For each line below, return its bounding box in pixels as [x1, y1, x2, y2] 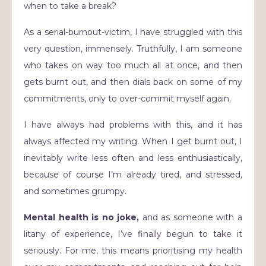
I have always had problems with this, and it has [24, 119, 242, 130]
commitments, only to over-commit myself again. [24, 93, 231, 104]
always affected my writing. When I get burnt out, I [24, 136, 242, 147]
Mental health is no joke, [24, 212, 140, 223]
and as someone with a [139, 212, 243, 223]
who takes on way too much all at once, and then [24, 60, 242, 71]
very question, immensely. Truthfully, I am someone [24, 43, 242, 54]
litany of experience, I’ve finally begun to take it [24, 229, 242, 239]
